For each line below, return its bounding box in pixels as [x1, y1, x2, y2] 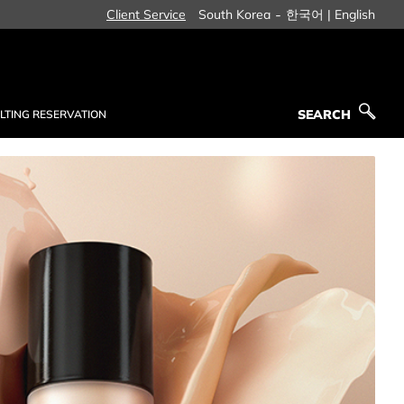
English [335, 5, 375, 23]
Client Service [106, 5, 186, 23]
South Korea [198, 5, 271, 23]
